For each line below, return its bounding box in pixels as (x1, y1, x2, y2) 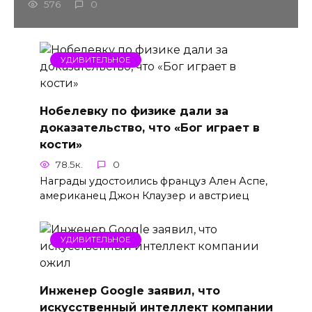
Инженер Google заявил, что (39, 283, 220, 297)
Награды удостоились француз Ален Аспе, (39, 175, 267, 188)
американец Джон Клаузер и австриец (39, 189, 249, 203)
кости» (39, 137, 82, 151)
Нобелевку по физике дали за (39, 104, 228, 118)
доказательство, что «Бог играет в (39, 120, 260, 134)
